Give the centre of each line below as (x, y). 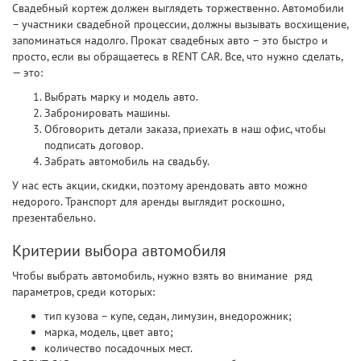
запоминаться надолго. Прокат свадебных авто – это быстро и (170, 40)
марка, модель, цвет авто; (109, 332)
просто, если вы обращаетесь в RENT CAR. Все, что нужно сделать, (177, 56)
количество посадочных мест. (118, 348)
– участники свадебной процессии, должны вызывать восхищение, (180, 24)
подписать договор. (94, 145)
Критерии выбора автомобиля (119, 250)
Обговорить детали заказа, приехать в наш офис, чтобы (185, 129)
